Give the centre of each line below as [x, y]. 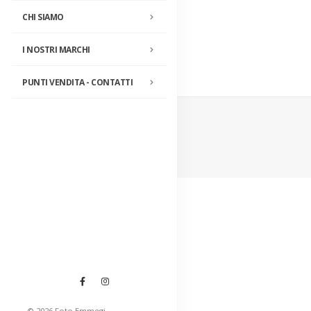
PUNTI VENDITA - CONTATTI [77, 82]
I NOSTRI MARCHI [56, 49]
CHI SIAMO [43, 17]
